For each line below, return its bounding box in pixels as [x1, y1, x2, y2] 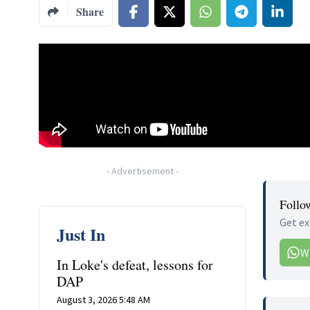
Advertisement [111, 165, 174, 177]
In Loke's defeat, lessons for [57, 255, 213, 274]
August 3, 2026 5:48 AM [57, 293, 150, 306]
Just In [57, 222, 105, 246]
